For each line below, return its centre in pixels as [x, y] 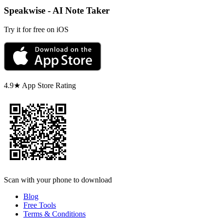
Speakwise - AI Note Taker [57, 10]
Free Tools [40, 205]
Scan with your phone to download [58, 180]
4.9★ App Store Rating [40, 85]
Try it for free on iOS [36, 29]
